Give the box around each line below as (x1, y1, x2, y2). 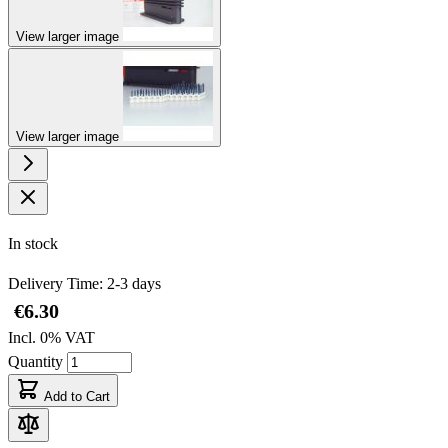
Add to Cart (44, 388, 110, 404)
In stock (8, 234, 58, 252)
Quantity (8, 352, 67, 370)
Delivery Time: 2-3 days (8, 274, 161, 292)
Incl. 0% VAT (8, 328, 95, 346)
